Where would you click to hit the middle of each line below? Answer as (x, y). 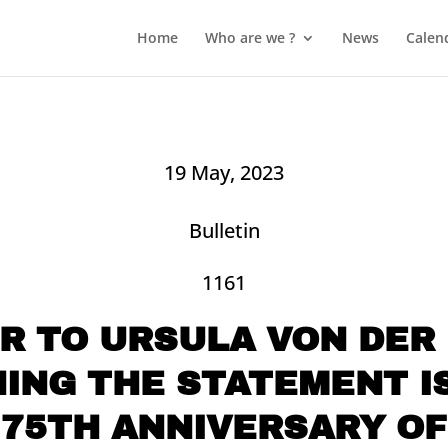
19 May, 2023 (224, 172)
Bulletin (224, 231)
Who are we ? (249, 37)
